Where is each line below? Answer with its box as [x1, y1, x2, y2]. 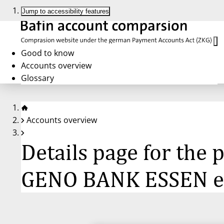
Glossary [21, 72, 54, 83]
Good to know [21, 47, 74, 58]
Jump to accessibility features [22, 7, 109, 15]
